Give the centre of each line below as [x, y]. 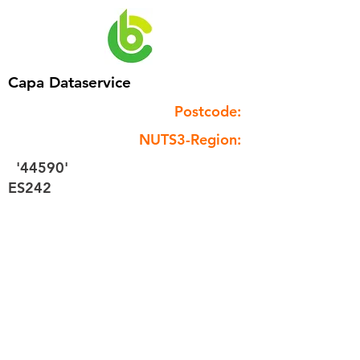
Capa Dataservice [70, 82]
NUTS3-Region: [190, 139]
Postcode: [208, 111]
